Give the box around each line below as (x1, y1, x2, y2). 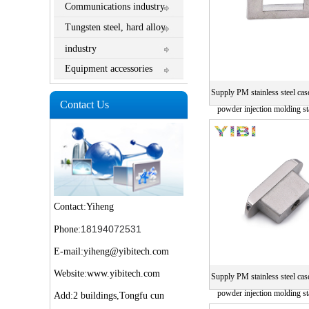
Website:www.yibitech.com (54, 268, 161, 279)
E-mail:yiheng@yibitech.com (54, 246, 170, 257)
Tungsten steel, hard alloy (65, 22, 166, 33)
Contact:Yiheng (54, 201, 114, 212)
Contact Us (60, 98, 109, 110)
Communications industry (65, 1, 166, 12)
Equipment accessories (65, 63, 153, 74)
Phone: (54, 223, 81, 235)
